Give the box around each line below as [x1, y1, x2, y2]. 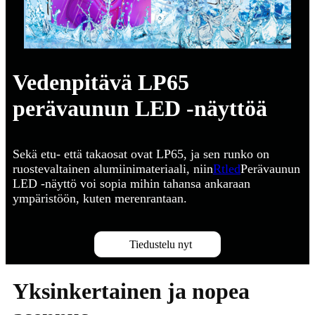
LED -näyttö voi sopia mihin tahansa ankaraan [13, 176, 250, 191]
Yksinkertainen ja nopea [13, 278, 250, 304]
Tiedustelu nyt [129, 238, 192, 251]
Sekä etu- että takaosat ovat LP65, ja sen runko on [13, 147, 269, 162]
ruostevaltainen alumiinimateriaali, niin [13, 162, 213, 176]
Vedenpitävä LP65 [13, 70, 189, 96]
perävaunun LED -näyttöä [13, 96, 267, 122]
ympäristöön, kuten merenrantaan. [13, 191, 187, 206]
